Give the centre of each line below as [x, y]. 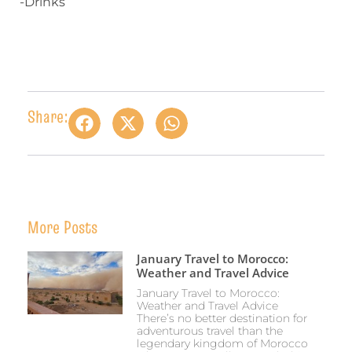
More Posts [62, 227]
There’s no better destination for [222, 319]
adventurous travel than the [209, 331]
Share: [48, 116]
